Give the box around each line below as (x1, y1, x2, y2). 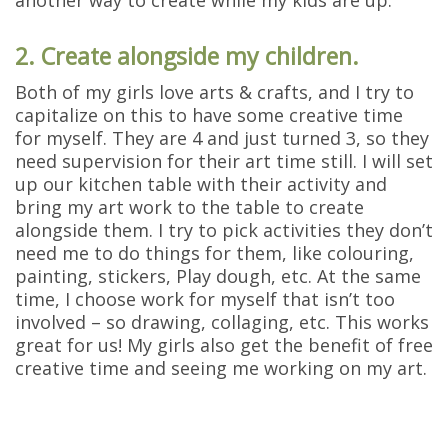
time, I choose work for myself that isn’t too (15, 286, 395, 311)
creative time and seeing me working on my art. (15, 355, 427, 380)
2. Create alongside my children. (15, 39, 359, 72)
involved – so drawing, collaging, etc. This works (15, 309, 429, 334)
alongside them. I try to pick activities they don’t (15, 217, 433, 242)
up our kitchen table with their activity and (15, 171, 387, 196)
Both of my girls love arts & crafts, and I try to (15, 79, 414, 104)
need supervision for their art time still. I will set (15, 148, 433, 173)
